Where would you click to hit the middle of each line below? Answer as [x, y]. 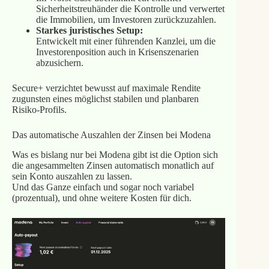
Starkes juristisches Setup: [89, 30]
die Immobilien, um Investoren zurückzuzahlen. [126, 19]
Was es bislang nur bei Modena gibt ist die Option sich [115, 154]
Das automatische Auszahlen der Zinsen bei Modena [111, 134]
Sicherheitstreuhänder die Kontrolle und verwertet [130, 8]
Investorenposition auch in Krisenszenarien [117, 52]
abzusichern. [59, 62]
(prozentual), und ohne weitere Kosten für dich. [101, 198]
